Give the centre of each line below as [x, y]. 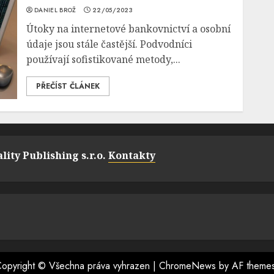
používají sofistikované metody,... [104, 59]
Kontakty [132, 155]
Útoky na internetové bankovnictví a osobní [129, 29]
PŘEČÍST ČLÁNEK [68, 86]
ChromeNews [187, 266]
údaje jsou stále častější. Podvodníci [109, 44]
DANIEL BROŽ [55, 10]
